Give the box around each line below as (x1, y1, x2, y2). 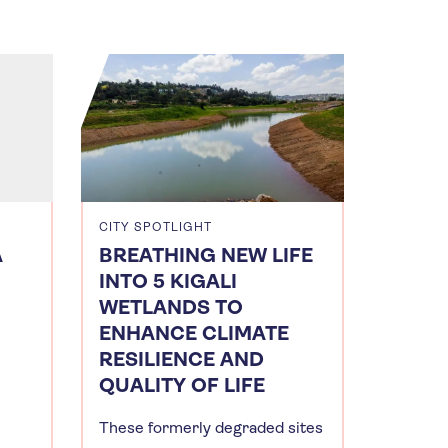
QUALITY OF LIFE (99, 373, 265, 397)
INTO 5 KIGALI (99, 269, 237, 293)
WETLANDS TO (99, 295, 243, 319)
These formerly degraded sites (99, 417, 323, 437)
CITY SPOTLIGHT (99, 219, 212, 234)
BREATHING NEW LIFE (99, 243, 313, 267)
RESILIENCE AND (99, 347, 264, 371)
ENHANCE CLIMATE (99, 321, 289, 345)
